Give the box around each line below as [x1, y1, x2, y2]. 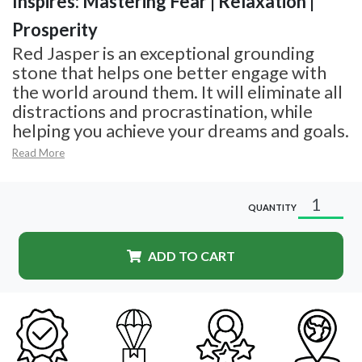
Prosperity [12, 18, 98, 40]
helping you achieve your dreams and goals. [12, 119, 349, 141]
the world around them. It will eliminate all [12, 80, 343, 103]
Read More [12, 145, 65, 159]
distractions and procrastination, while [12, 99, 313, 122]
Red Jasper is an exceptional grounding [12, 41, 314, 64]
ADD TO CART [148, 247, 235, 263]
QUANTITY [248, 201, 297, 213]
